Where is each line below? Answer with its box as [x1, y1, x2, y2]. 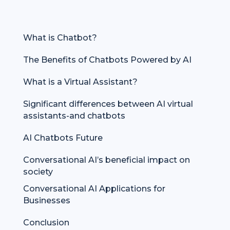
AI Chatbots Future [23, 133, 103, 143]
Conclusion [23, 218, 69, 228]
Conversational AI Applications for [23, 184, 165, 194]
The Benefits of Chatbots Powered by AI [23, 55, 191, 65]
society [23, 167, 53, 177]
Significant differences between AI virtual [23, 99, 193, 109]
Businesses [23, 196, 70, 206]
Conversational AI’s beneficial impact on [23, 155, 190, 165]
